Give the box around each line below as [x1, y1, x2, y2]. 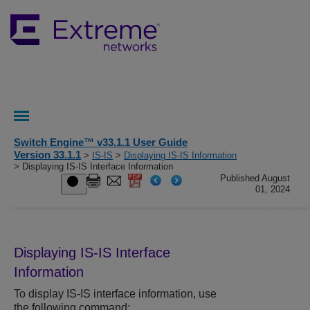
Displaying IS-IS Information [124, 150, 237, 161]
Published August [220, 173, 291, 183]
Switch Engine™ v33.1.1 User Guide [14, 136, 188, 148]
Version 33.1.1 [14, 149, 81, 161]
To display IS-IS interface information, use [14, 288, 217, 300]
